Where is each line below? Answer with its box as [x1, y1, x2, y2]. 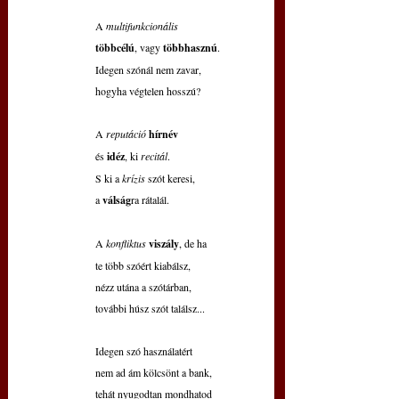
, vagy [134, 40, 163, 55]
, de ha [179, 236, 207, 251]
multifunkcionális [106, 19, 178, 34]
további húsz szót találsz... [95, 301, 205, 316]
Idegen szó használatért [95, 344, 192, 359]
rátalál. [142, 192, 169, 208]
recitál [141, 149, 167, 164]
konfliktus [106, 236, 149, 251]
